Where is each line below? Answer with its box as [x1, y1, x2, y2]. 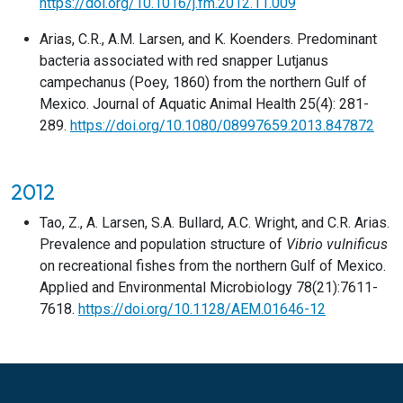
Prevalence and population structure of [40, 236, 286, 253]
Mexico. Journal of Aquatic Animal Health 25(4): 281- [40, 95, 369, 112]
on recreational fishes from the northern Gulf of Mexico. [40, 257, 386, 274]
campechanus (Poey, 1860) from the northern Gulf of [40, 74, 367, 91]
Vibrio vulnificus [286, 236, 388, 253]
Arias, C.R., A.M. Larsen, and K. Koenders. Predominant [40, 31, 377, 48]
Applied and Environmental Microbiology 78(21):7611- [40, 279, 378, 296]
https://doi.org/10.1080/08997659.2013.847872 [70, 117, 374, 134]
